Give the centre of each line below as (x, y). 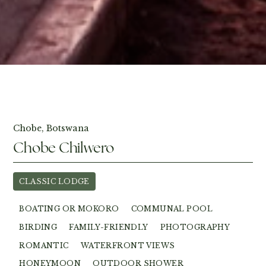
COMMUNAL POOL (172, 209)
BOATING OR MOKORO (69, 209)
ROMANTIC (44, 245)
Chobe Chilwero (64, 148)
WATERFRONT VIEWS (128, 245)
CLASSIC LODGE (54, 181)
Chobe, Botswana (51, 129)
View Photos (43, 85)
